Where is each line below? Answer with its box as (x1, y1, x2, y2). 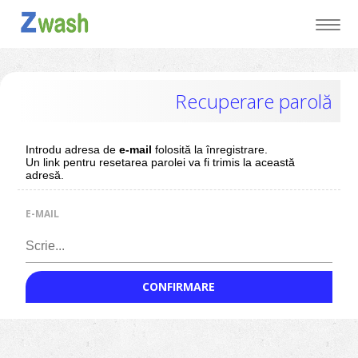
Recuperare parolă (174, 88, 332, 114)
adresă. (26, 169, 65, 181)
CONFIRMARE (142, 279, 216, 294)
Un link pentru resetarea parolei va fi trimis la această (26, 156, 296, 169)
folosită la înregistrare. (152, 143, 268, 156)
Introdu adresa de (26, 143, 120, 156)
